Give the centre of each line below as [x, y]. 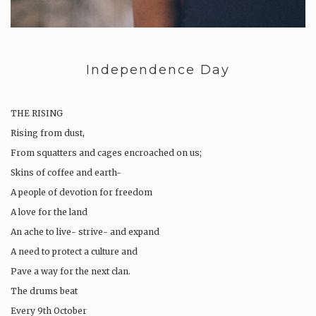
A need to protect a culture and [75, 251]
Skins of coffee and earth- [66, 172]
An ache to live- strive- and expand [85, 231]
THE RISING [37, 113]
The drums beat [45, 291]
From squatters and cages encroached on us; [106, 152]
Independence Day [158, 69]
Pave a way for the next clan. [72, 271]
